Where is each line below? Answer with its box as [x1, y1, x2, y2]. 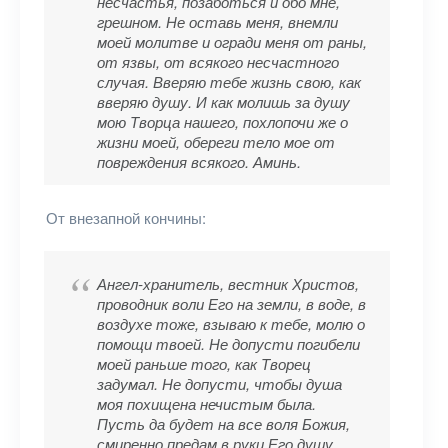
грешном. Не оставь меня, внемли [97, 11, 338, 32]
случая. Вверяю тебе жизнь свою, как [97, 71, 361, 92]
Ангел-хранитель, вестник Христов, [97, 273, 359, 294]
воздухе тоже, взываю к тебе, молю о [97, 313, 365, 334]
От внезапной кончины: [46, 207, 206, 228]
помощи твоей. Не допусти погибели [97, 333, 360, 354]
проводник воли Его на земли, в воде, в [97, 293, 366, 314]
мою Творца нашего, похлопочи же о [97, 111, 348, 132]
